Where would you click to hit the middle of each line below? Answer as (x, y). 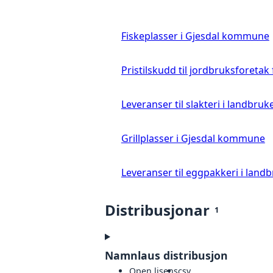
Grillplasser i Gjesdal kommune (193, 138)
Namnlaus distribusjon (166, 255)
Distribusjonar (157, 210)
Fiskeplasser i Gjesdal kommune (195, 36)
